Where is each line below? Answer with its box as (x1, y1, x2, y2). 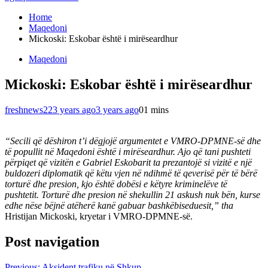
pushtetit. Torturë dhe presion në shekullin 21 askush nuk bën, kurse (5, 189, 260, 200)
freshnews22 (5, 104, 53, 115)
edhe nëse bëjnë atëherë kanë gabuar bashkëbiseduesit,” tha (5, 200, 233, 211)
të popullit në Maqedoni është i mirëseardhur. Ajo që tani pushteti (5, 146, 251, 157)
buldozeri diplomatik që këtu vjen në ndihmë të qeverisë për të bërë (5, 167, 257, 178)
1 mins (144, 104, 169, 115)
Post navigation (5, 233, 99, 249)
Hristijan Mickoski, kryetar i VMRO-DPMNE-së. (5, 211, 193, 221)
